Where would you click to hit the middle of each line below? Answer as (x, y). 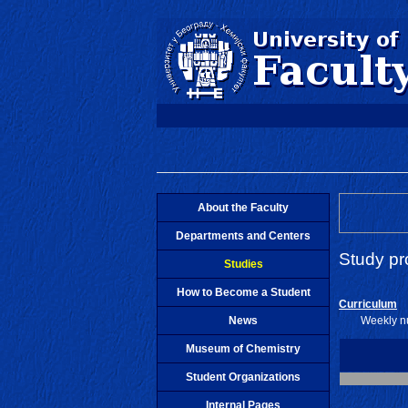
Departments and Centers (243, 235)
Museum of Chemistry (243, 348)
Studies (243, 264)
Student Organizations (243, 377)
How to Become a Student (243, 292)
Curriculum (368, 304)
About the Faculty (243, 207)
